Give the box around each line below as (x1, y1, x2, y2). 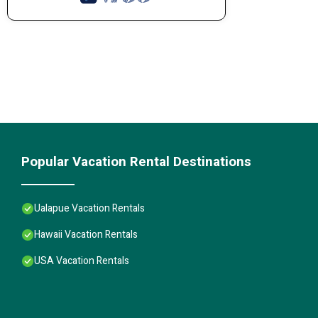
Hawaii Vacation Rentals (34, 226, 138, 242)
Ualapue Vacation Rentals (34, 200, 145, 216)
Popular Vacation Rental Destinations (21, 151, 251, 172)
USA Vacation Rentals (34, 253, 129, 268)
